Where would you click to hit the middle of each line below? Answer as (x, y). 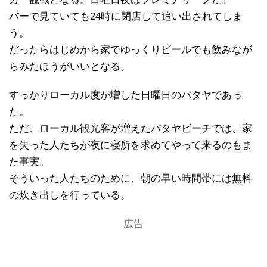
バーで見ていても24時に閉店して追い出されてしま (126, 16)
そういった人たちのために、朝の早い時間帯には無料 (131, 178)
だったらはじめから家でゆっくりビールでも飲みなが (131, 49)
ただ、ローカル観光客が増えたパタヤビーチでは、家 (131, 128)
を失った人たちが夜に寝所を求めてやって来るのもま (131, 145)
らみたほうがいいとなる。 (70, 66)
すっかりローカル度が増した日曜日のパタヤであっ (125, 95)
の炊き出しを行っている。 (70, 195)
